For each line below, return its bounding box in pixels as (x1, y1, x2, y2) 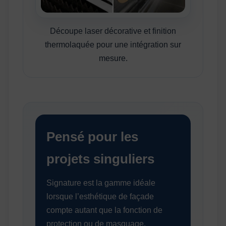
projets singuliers (46, 151, 155, 166)
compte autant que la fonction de (46, 205, 163, 214)
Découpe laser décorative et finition (50, 26, 176, 35)
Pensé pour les (46, 129, 139, 144)
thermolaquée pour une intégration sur (45, 40, 181, 49)
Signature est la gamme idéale (46, 178, 156, 187)
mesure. (98, 53, 128, 63)
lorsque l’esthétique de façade (46, 192, 154, 201)
